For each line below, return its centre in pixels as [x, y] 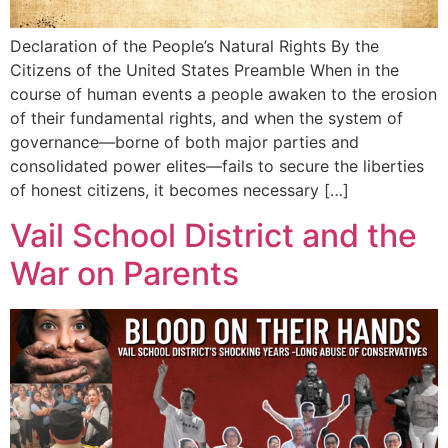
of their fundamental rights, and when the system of [206, 118]
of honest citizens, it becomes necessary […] [179, 190]
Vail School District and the [213, 235]
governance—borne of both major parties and [184, 142]
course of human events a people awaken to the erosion [223, 94]
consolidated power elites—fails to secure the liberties [217, 166]
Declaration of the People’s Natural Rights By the [194, 46]
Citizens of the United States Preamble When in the [204, 70]
